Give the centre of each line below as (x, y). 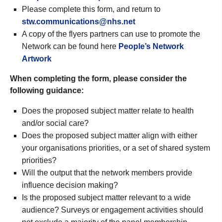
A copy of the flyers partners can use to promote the (111, 34)
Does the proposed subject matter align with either (110, 135)
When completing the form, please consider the (98, 78)
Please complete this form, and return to (91, 9)
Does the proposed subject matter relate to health (108, 111)
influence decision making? (70, 185)
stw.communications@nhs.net (79, 21)
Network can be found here (70, 46)
